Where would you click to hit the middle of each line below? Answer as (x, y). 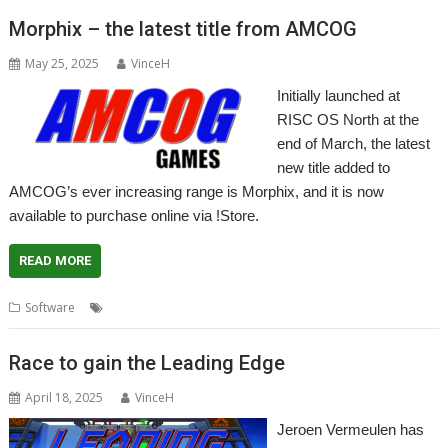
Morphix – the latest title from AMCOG (183, 29)
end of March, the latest (353, 143)
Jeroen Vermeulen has (350, 429)
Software (50, 307)
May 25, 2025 (62, 63)
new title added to (333, 167)
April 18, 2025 (64, 397)
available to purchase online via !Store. (134, 215)
